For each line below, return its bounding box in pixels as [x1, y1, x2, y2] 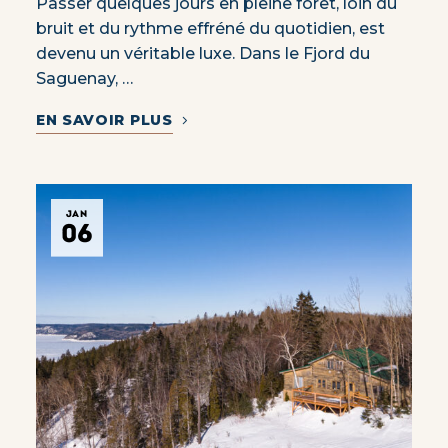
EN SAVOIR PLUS [35, 110, 173, 129]
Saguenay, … [35, 68, 133, 88]
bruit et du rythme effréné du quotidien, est [35, 18, 385, 38]
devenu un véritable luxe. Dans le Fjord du [35, 43, 370, 63]
